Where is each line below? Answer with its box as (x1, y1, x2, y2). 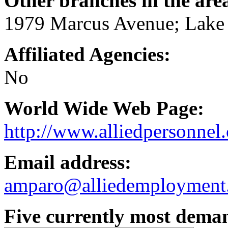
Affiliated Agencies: (4, 43, 170, 66)
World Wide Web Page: (4, 97, 204, 120)
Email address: (4, 151, 131, 174)
